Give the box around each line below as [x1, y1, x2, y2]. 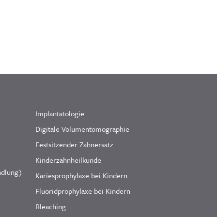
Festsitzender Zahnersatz [35, 139, 113, 150]
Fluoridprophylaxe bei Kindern [35, 185, 130, 196]
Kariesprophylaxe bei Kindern [35, 170, 127, 181]
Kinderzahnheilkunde [35, 154, 101, 165]
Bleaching [35, 201, 66, 212]
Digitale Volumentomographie [35, 123, 129, 134]
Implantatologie [35, 108, 84, 119]
